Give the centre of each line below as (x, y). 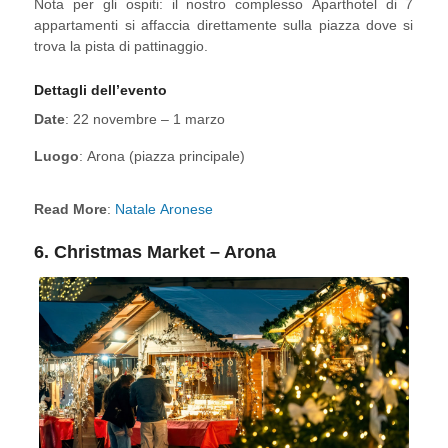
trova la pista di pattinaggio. (121, 46)
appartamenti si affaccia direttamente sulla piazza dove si (224, 25)
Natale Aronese (164, 209)
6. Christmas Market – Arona (155, 252)
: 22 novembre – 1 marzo (145, 119)
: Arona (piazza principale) (162, 156)
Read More (71, 209)
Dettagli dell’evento (101, 90)
